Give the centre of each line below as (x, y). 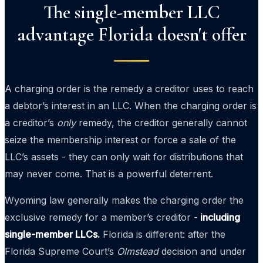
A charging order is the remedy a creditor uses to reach (129, 88)
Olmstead (138, 251)
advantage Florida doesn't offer (131, 34)
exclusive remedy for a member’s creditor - (101, 217)
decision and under (202, 251)
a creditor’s (31, 122)
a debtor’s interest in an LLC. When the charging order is (131, 105)
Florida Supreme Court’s (61, 251)
